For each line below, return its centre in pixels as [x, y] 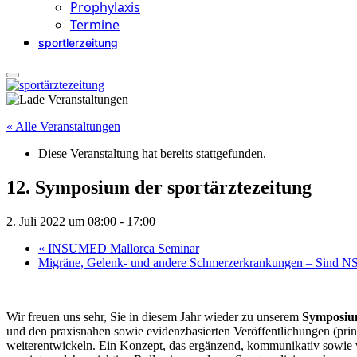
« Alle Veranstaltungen [63, 126]
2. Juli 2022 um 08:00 [61, 221]
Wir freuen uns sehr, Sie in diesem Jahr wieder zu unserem [154, 316]
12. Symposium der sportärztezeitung [159, 187]
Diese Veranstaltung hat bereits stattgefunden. [152, 153]
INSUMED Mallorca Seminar [122, 248]
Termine [95, 25]
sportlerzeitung [78, 43]
